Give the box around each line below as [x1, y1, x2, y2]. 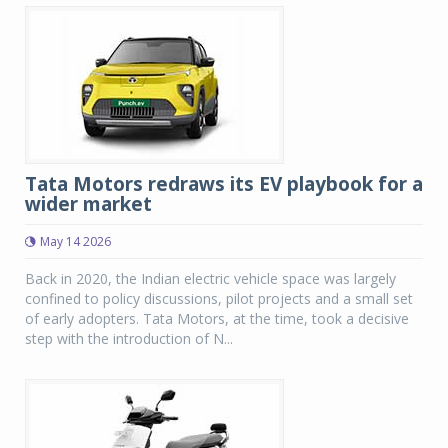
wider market [25, 191, 152, 217]
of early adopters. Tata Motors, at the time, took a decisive [25, 309, 409, 328]
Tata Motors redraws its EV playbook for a [25, 171, 423, 197]
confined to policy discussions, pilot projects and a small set [25, 289, 413, 308]
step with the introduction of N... [25, 329, 233, 348]
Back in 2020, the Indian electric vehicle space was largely [25, 269, 396, 288]
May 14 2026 [40, 233, 111, 250]
